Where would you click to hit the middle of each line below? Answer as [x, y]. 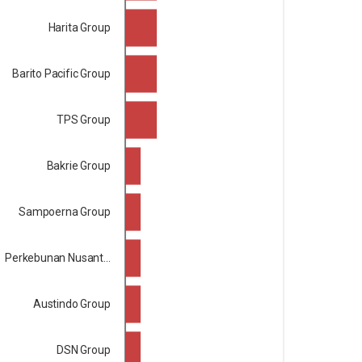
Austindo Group [72, 303]
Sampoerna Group [65, 211]
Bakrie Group [78, 165]
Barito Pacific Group [61, 73]
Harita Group [79, 27]
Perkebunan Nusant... [58, 257]
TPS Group [84, 119]
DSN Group [84, 349]
